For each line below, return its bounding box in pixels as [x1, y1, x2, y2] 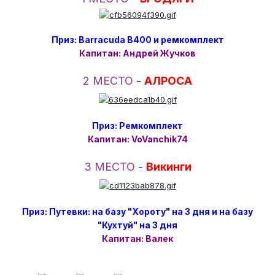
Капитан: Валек [102, 233, 173, 244]
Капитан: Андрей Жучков [79, 47, 196, 58]
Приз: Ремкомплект [92, 120, 183, 131]
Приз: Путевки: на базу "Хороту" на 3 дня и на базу [22, 206, 253, 217]
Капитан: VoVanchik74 [87, 133, 188, 144]
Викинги [145, 160, 192, 173]
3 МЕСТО [83, 160, 138, 173]
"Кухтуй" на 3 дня [98, 219, 177, 230]
